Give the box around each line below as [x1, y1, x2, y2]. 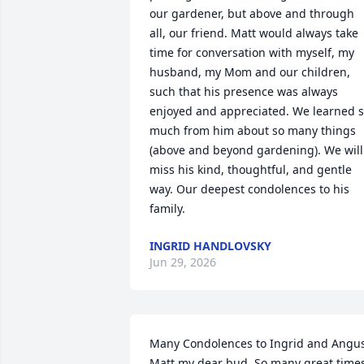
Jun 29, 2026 [149, 254, 216, 270]
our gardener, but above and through [149, 6, 354, 21]
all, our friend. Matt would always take [149, 25, 358, 41]
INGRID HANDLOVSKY [149, 238, 271, 253]
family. [149, 201, 185, 216]
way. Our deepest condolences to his [149, 181, 349, 197]
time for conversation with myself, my [149, 45, 354, 60]
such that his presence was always [149, 84, 338, 99]
